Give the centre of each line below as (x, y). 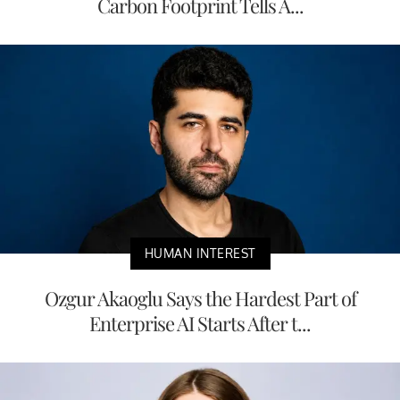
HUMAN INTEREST (200, 254)
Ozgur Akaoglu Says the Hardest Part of (200, 299)
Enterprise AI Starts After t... (200, 324)
